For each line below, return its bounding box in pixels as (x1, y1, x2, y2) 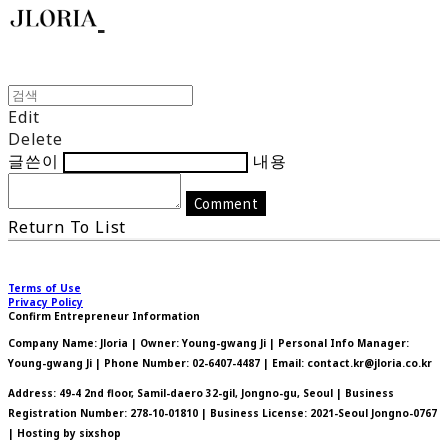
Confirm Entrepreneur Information (8, 308, 200, 323)
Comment (193, 193, 259, 213)
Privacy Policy (8, 294, 83, 309)
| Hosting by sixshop (8, 425, 121, 440)
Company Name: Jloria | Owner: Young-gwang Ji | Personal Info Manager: (8, 335, 409, 350)
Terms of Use (8, 280, 81, 295)
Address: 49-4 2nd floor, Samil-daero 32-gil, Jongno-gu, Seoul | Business (8, 385, 394, 400)
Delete (8, 127, 63, 150)
